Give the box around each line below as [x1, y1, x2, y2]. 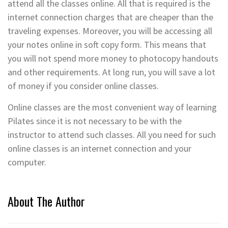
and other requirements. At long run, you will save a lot [8, 66, 215, 78]
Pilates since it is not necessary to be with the [8, 115, 182, 127]
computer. [8, 156, 46, 168]
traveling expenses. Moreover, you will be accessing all [8, 24, 212, 37]
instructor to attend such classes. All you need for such [8, 128, 216, 140]
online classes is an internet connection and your [8, 142, 191, 154]
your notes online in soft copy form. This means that [8, 38, 206, 50]
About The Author [8, 191, 85, 210]
